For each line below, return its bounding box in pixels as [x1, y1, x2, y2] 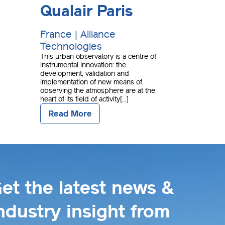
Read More [48, 109, 92, 119]
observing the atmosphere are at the [40, 86, 155, 95]
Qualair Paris [40, 2, 133, 21]
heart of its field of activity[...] [40, 95, 129, 104]
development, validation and [40, 69, 129, 78]
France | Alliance [40, 28, 116, 41]
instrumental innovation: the [40, 61, 126, 70]
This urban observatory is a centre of [40, 52, 156, 61]
